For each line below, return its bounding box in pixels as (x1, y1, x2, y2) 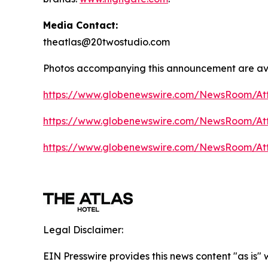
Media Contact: (43, 19, 118, 31)
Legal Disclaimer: (43, 223, 123, 236)
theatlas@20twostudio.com (43, 35, 170, 48)
